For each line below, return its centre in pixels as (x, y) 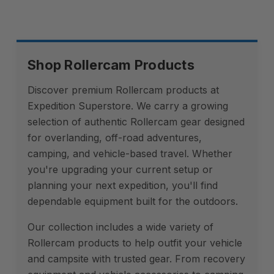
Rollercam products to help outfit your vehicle (135, 243)
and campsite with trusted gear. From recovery (136, 259)
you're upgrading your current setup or (120, 169)
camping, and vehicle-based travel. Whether (130, 154)
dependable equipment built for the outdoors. (133, 201)
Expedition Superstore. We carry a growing (128, 106)
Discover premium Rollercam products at (123, 90)
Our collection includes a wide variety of (120, 227)
